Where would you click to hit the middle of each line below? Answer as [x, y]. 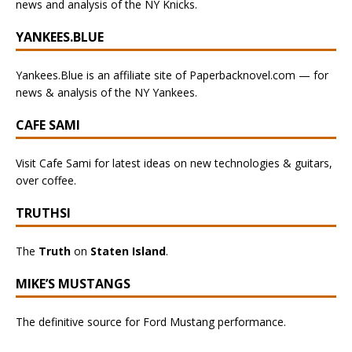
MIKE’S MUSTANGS [73, 284]
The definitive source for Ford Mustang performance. [151, 322]
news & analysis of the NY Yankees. [106, 92]
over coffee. [46, 180]
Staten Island [128, 251]
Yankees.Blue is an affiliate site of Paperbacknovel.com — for [172, 75]
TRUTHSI [43, 213]
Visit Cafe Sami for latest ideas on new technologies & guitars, [174, 163]
